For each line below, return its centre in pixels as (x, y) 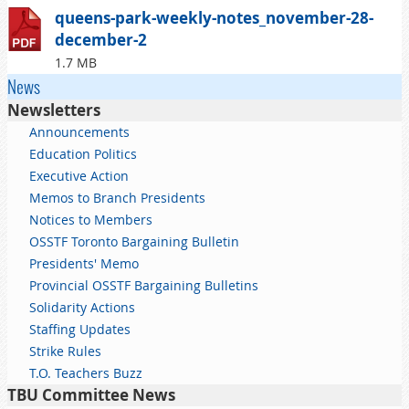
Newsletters (54, 110)
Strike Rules (65, 351)
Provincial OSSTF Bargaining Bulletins (144, 285)
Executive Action (79, 175)
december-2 (101, 39)
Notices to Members (91, 219)
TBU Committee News (91, 394)
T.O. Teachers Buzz (86, 372)
